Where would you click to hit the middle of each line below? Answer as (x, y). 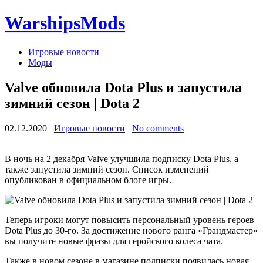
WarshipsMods (65, 23)
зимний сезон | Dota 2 (72, 103)
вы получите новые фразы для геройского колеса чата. (114, 241)
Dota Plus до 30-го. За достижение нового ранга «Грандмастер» (131, 230)
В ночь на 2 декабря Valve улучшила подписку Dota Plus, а (122, 159)
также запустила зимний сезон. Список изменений (107, 169)
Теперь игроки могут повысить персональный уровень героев (129, 220)
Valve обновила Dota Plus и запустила (123, 87)
